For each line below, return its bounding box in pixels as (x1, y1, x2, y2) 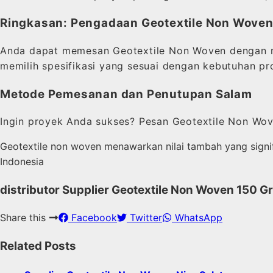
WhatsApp (172, 211, 222, 224)
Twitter (127, 211, 162, 224)
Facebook (68, 211, 117, 224)
